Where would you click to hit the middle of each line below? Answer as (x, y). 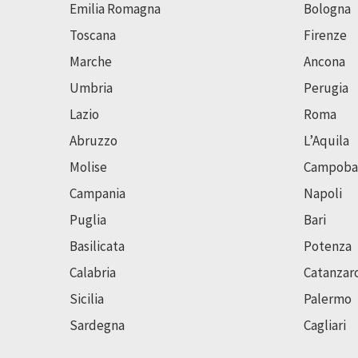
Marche (91, 61)
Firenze (325, 35)
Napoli (322, 193)
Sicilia (87, 298)
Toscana (93, 35)
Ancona (324, 61)
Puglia (88, 219)
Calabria (93, 272)
